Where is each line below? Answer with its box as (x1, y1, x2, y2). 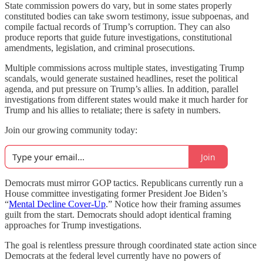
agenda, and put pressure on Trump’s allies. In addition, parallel (5, 84, 238, 94)
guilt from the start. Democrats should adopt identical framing (5, 210, 231, 220)
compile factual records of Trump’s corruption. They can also (5, 22, 230, 32)
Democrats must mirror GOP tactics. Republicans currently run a (5, 178, 243, 188)
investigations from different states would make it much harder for (5, 95, 248, 104)
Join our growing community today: (5, 125, 137, 135)
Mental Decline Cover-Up (9, 199, 106, 209)
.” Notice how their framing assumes (106, 199, 241, 209)
